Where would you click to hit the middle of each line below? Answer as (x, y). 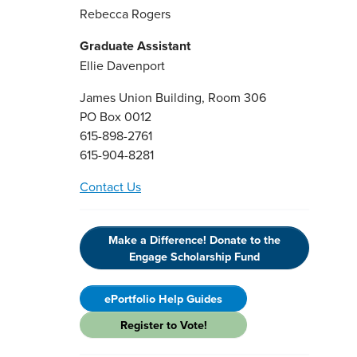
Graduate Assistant (135, 45)
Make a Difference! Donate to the (194, 239)
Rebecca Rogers (125, 13)
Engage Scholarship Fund (194, 256)
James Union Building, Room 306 (173, 97)
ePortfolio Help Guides (163, 298)
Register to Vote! (163, 324)
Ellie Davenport (122, 65)
